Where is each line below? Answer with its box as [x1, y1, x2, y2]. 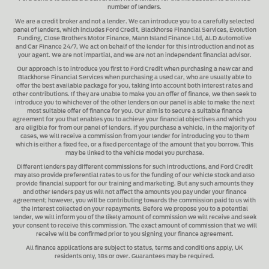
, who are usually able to [183, 74, 252, 80]
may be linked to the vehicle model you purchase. [65, 150, 204, 156]
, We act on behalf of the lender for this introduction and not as [76, 44, 254, 50]
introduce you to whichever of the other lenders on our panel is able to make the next [14, 100, 255, 106]
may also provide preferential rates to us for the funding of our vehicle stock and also [14, 173, 255, 179]
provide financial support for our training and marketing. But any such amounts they [16, 181, 253, 187]
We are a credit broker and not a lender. [15, 19, 127, 25]
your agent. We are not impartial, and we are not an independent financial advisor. [17, 52, 252, 58]
